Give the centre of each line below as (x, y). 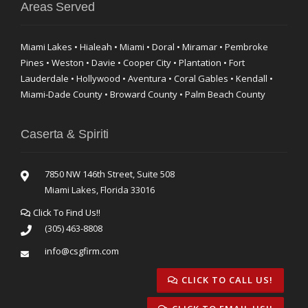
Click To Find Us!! (66, 213)
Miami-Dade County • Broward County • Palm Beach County (143, 95)
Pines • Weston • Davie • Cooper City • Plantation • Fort (133, 63)
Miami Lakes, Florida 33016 (100, 190)
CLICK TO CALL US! (226, 280)
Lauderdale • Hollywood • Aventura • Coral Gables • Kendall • (147, 79)
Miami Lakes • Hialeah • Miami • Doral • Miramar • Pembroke (144, 47)
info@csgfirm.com (82, 251)
